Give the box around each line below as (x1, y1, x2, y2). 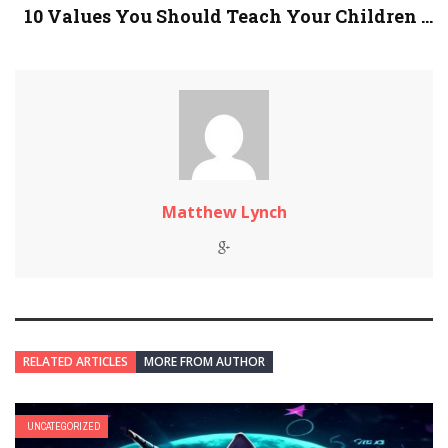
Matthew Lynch (161, 201, 287, 224)
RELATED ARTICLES (23, 353, 128, 371)
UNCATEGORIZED (27, 420, 100, 434)
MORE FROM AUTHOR (144, 353, 265, 371)
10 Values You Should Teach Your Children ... (24, 4, 433, 29)
